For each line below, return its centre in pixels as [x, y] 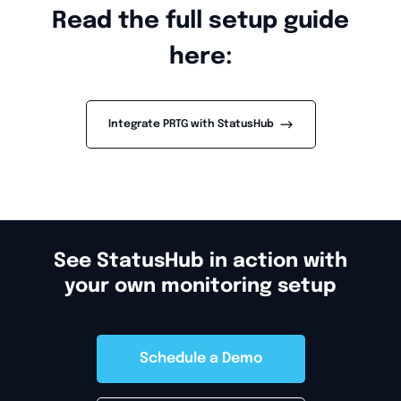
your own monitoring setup [200, 286]
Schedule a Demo [200, 358]
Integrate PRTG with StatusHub [193, 124]
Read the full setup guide [200, 21]
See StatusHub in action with [200, 261]
